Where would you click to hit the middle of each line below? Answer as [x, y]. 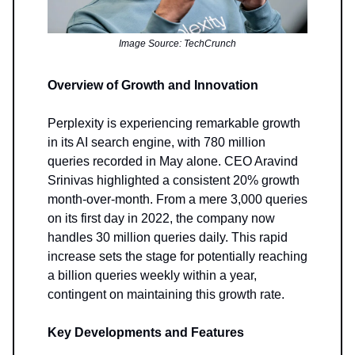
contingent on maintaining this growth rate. [166, 294]
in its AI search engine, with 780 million [157, 142]
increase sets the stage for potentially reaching [177, 256]
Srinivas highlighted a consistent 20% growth [174, 180]
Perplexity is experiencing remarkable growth [174, 123]
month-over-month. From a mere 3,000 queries [177, 199]
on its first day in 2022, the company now [161, 218]
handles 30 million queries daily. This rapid [168, 237]
